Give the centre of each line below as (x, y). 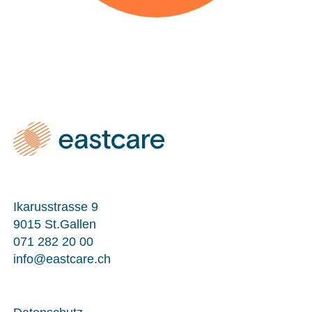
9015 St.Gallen (54, 224)
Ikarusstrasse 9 (55, 206)
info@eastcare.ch (62, 259)
